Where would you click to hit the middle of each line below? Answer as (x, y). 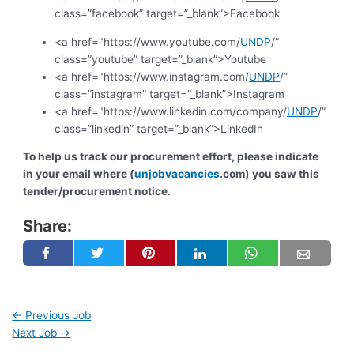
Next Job (36, 332)
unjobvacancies (177, 174)
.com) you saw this (270, 174)
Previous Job (57, 315)
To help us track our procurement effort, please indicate (171, 157)
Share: (48, 226)
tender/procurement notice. (97, 192)
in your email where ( (79, 174)
